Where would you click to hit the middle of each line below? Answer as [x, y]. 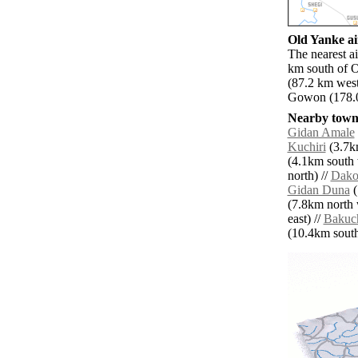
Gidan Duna [318, 190]
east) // [305, 219]
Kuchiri [306, 147]
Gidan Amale [321, 133]
